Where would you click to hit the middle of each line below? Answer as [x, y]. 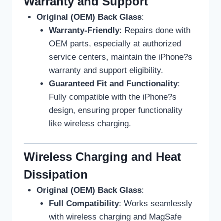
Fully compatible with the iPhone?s [113, 97]
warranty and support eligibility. [106, 71]
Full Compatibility [84, 204]
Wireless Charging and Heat [102, 157]
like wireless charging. [90, 124]
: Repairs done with [155, 31]
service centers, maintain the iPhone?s [121, 57]
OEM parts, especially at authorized [115, 44]
